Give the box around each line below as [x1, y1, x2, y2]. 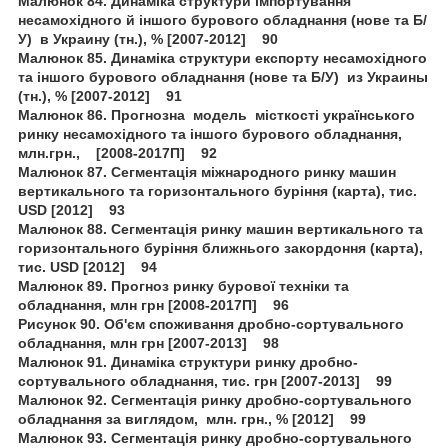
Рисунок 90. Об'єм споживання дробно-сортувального [18, 315, 404, 332]
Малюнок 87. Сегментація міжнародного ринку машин [18, 163, 396, 180]
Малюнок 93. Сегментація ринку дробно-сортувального [18, 429, 412, 446]
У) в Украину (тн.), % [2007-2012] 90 [18, 30, 278, 47]
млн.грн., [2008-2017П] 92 [18, 144, 217, 161]
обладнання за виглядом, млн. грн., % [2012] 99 [18, 410, 366, 427]
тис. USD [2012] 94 [18, 258, 157, 275]
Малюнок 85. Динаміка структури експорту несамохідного [18, 49, 427, 66]
